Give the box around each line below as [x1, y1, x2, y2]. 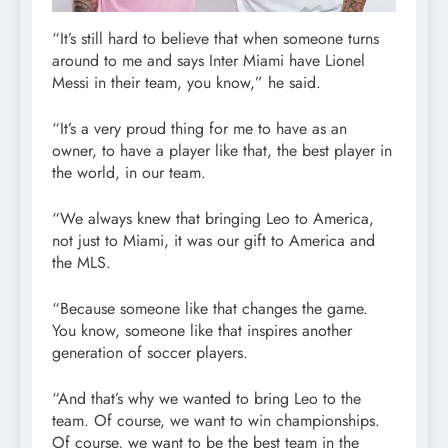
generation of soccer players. [52, 341, 248, 365]
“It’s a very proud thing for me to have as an [52, 117, 347, 141]
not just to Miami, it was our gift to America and [52, 229, 375, 253]
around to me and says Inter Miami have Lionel [52, 49, 365, 73]
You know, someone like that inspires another [52, 319, 352, 343]
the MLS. [52, 251, 111, 275]
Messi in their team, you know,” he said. [52, 71, 321, 95]
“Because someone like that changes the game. [52, 297, 368, 321]
